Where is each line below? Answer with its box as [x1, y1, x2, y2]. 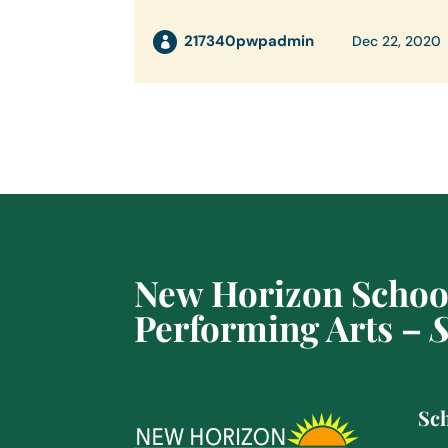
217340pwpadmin [184, 31, 315, 52]
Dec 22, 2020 [352, 32, 442, 51]
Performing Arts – [134, 303, 431, 351]
